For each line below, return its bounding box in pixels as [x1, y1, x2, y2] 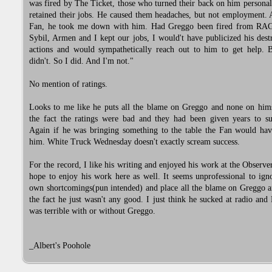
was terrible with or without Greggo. [29, 206, 155, 216]
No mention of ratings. [29, 80, 107, 89]
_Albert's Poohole [29, 241, 90, 251]
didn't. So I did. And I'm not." [29, 56, 134, 66]
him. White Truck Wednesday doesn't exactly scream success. [29, 137, 240, 147]
